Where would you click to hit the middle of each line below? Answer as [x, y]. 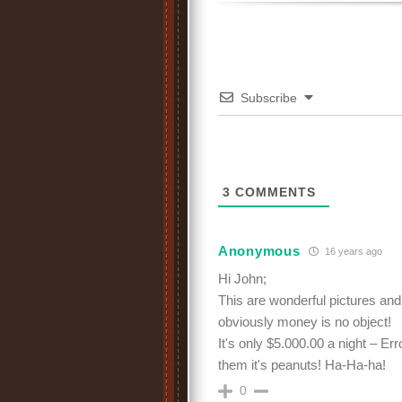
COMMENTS [273, 192]
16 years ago [353, 251]
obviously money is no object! [305, 322]
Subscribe [269, 98]
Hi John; [242, 279]
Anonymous [259, 250]
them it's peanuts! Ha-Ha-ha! [302, 365]
